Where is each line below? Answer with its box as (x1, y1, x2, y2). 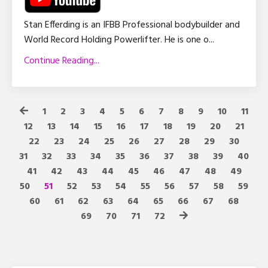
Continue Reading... (24, 53, 99, 69)
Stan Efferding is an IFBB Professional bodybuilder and (24, 17, 240, 33)
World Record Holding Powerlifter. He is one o (24, 32, 209, 48)
